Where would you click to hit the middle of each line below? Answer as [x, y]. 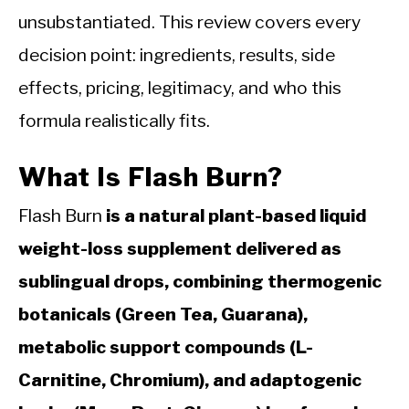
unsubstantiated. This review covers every [189, 22]
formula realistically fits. [114, 121]
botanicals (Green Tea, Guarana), [163, 315]
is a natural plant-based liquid [236, 216]
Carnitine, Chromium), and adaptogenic [190, 380]
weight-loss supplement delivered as [180, 249]
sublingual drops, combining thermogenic [200, 282]
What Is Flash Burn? [151, 178]
